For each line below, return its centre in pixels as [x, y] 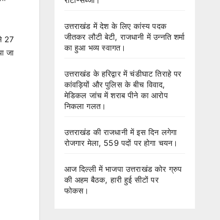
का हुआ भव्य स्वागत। [95, 47]
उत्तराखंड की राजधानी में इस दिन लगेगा [121, 132]
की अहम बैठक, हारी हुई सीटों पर [111, 179]
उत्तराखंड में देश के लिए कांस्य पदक [115, 26]
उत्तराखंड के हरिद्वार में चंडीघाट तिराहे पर [123, 73]
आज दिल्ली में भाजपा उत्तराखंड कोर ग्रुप [123, 169]
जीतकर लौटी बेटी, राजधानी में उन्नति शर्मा [124, 37]
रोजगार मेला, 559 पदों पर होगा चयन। [121, 143]
